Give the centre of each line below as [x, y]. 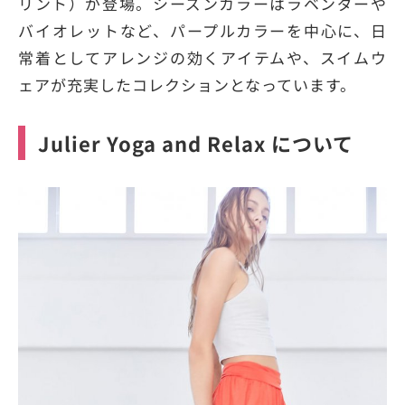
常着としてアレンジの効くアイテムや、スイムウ [202, 58]
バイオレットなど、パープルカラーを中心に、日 [202, 31]
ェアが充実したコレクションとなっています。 [187, 85]
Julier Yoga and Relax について [196, 143]
